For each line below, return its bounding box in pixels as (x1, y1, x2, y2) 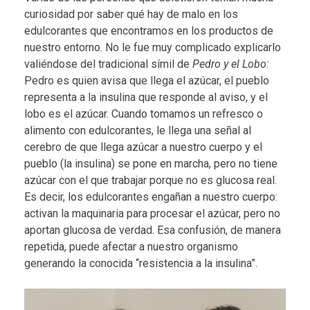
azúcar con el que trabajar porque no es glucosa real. (24, 173, 277, 187)
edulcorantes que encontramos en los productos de (24, 24, 273, 37)
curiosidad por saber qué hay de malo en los (24, 7, 238, 21)
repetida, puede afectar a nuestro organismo (24, 239, 238, 253)
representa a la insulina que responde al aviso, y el (24, 90, 268, 104)
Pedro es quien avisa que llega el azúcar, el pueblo (24, 73, 269, 87)
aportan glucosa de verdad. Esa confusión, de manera (24, 223, 281, 237)
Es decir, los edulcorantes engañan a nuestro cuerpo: (24, 190, 277, 203)
